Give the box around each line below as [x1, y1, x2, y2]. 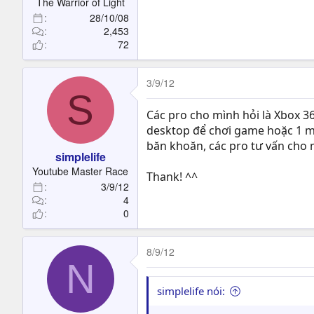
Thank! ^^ [146, 169, 198, 184]
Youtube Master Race [32, 164, 128, 178]
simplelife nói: [157, 284, 225, 298]
